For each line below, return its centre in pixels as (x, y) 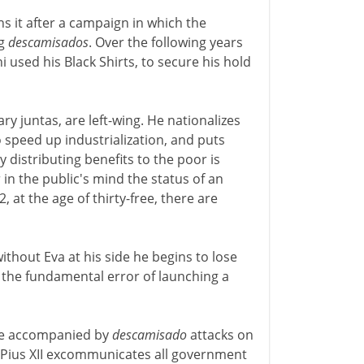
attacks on (220, 335)
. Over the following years (165, 42)
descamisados (48, 42)
